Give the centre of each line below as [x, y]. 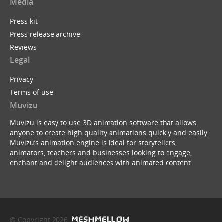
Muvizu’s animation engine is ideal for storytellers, [93, 142]
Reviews [23, 47]
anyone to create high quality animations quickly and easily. [110, 132]
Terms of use [31, 92]
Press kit [24, 21]
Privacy [22, 79]
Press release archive [45, 34]
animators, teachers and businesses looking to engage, [101, 152]
